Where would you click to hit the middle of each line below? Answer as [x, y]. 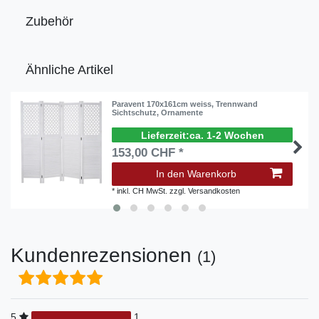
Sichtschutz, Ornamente [158, 113]
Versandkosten [214, 191]
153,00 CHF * [148, 153]
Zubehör [49, 22]
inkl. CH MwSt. [142, 191]
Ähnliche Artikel [69, 70]
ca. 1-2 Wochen [226, 135]
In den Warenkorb [196, 174]
